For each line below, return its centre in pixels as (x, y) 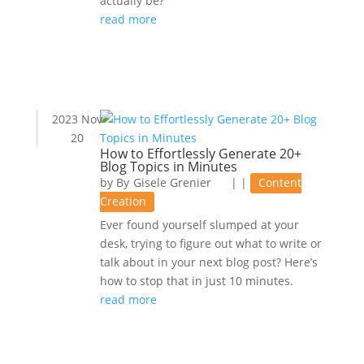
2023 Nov (78, 119)
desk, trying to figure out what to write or (210, 243)
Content (279, 182)
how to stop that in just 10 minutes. (196, 281)
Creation (123, 201)
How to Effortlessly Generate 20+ (200, 154)
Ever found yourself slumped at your (199, 225)
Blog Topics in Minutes (168, 167)
